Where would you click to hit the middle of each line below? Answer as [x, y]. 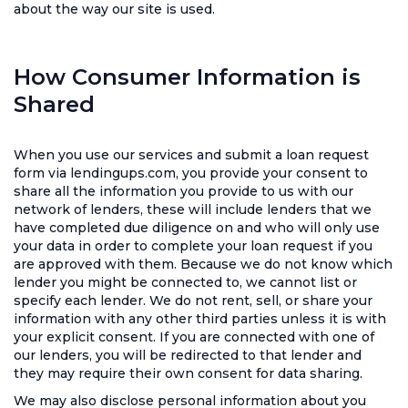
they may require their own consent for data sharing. [188, 373]
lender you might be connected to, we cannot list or [185, 282]
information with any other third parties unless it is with [200, 319]
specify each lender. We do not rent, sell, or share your [193, 301]
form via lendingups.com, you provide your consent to [191, 173]
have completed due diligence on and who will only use [197, 228]
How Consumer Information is [187, 77]
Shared [54, 104]
